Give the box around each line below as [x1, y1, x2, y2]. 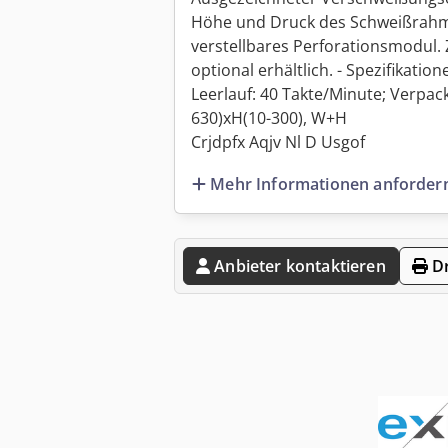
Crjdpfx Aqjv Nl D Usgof [191, 131, 365, 154]
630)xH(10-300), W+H [191, 107, 347, 130]
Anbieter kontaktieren [214, 254, 386, 277]
